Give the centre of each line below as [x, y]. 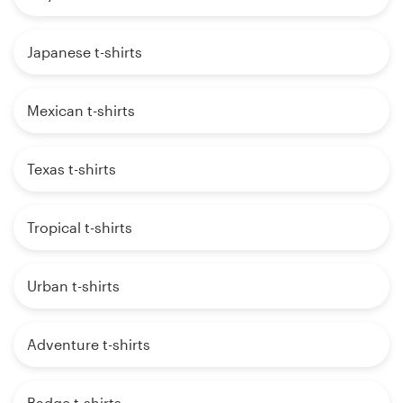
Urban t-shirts [73, 285]
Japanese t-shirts [85, 51]
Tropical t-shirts [80, 227]
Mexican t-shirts [81, 110]
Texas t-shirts [72, 168]
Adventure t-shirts [89, 344]
